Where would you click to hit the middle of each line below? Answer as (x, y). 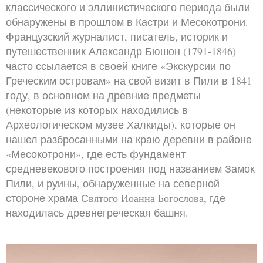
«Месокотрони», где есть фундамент (96, 154)
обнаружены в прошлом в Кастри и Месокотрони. (127, 21)
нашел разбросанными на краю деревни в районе (129, 139)
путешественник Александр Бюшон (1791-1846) (121, 51)
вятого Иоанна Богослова (146, 198)
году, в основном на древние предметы (103, 95)
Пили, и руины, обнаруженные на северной (113, 183)
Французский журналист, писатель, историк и (117, 36)
